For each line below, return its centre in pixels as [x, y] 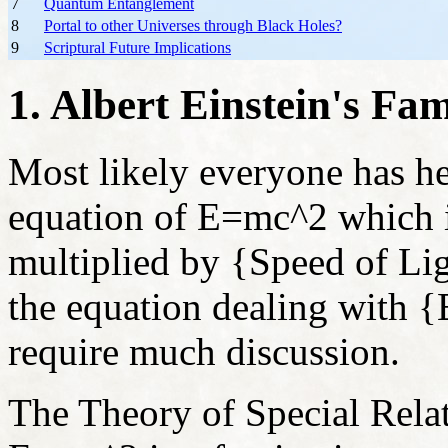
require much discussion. [209, 351]
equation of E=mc [149, 216]
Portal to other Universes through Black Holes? [193, 25]
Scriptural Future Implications [137, 47]
